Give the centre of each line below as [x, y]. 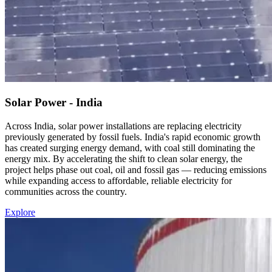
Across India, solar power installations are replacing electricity [123, 126]
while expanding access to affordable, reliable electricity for [118, 180]
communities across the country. [66, 191]
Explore [20, 212]
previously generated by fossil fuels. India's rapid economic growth [133, 137]
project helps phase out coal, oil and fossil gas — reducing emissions [136, 169]
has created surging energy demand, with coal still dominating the [130, 148]
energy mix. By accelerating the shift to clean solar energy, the [124, 158]
